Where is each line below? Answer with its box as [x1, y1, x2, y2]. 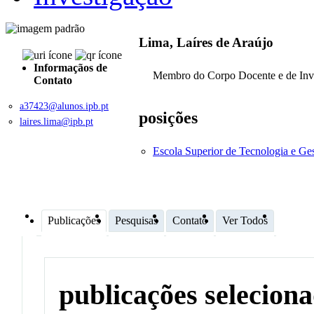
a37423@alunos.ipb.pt [20, 100, 109, 111]
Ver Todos [222, 214, 268, 226]
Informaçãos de [34, 61, 107, 74]
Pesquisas [115, 214, 158, 226]
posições [139, 108, 198, 127]
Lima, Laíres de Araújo [139, 35, 273, 50]
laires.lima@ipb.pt [20, 116, 93, 127]
